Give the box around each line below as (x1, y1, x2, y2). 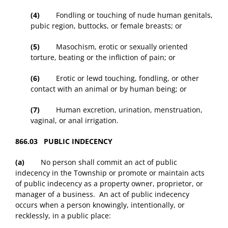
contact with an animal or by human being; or (31, 84, 187, 94)
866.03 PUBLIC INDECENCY (15, 136, 112, 147)
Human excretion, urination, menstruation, (40, 105, 203, 115)
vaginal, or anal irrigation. (31, 116, 119, 126)
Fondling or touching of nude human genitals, (40, 10, 213, 20)
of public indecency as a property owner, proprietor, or (15, 179, 203, 189)
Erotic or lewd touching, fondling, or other (40, 73, 199, 83)
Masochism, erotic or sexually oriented (40, 42, 188, 52)
